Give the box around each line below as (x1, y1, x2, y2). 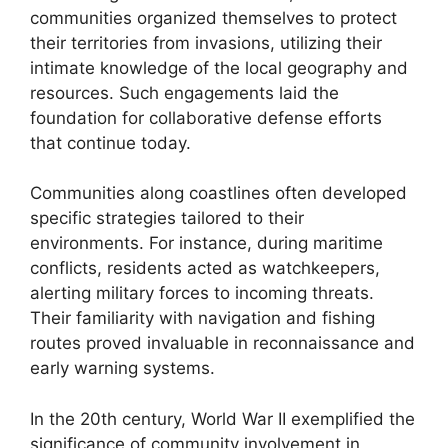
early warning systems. (30, 358, 215, 378)
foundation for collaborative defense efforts (30, 107, 382, 128)
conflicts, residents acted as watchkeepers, (30, 258, 380, 278)
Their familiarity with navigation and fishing (30, 308, 375, 328)
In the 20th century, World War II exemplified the (30, 408, 415, 429)
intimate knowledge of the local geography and (30, 57, 408, 78)
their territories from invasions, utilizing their (30, 32, 382, 53)
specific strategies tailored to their (30, 208, 304, 228)
